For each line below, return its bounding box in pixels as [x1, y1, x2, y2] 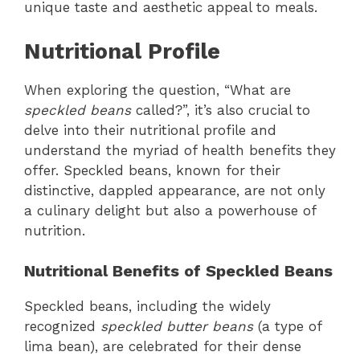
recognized [24, 318, 100, 335]
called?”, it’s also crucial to [131, 101, 310, 118]
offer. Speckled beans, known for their [24, 162, 280, 178]
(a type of [253, 318, 321, 335]
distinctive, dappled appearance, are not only [24, 182, 325, 198]
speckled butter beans [100, 318, 253, 335]
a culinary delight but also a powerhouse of [24, 202, 316, 219]
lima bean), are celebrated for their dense [24, 338, 301, 355]
